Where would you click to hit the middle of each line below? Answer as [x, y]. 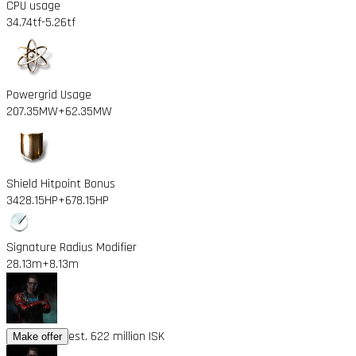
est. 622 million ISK [116, 336]
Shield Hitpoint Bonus [61, 184]
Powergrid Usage [49, 95]
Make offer [37, 336]
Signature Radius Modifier [72, 247]
